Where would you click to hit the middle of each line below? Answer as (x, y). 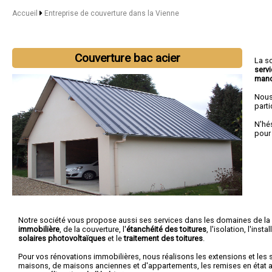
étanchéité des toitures (166, 229)
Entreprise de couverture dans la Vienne (111, 13)
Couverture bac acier (127, 58)
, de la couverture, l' (93, 229)
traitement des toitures (163, 238)
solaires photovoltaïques (62, 238)
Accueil (25, 13)
